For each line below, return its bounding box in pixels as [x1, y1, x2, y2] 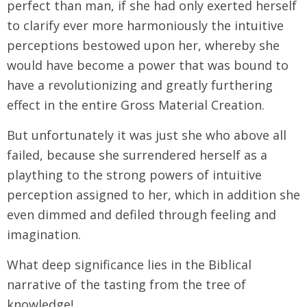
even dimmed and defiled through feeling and [7, 206, 276, 223]
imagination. [7, 225, 81, 243]
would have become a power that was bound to [7, 56, 288, 73]
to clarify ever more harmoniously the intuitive [7, 16, 284, 34]
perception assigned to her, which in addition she [7, 186, 300, 203]
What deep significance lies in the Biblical [7, 256, 251, 273]
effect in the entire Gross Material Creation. [7, 96, 265, 113]
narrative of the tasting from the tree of [7, 275, 246, 293]
